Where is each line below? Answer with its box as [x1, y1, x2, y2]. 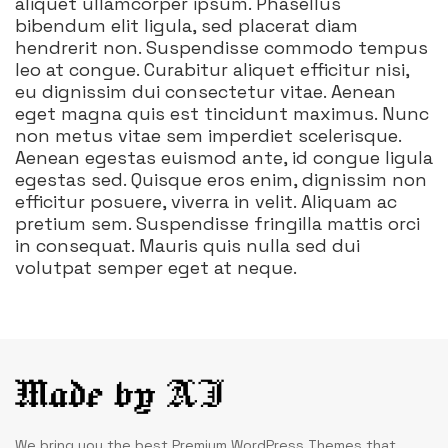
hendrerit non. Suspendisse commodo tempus [15, 36, 428, 59]
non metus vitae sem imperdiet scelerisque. [15, 124, 401, 147]
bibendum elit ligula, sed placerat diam [15, 14, 358, 37]
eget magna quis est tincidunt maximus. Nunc [15, 102, 429, 125]
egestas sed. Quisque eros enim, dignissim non [15, 168, 427, 191]
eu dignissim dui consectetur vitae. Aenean [15, 80, 396, 103]
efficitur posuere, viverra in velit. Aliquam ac [15, 190, 397, 213]
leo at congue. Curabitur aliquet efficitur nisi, [15, 58, 409, 81]
